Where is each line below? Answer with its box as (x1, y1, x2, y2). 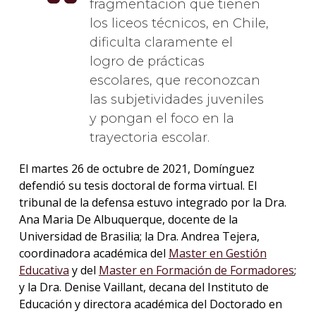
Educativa (18, 262, 69, 278)
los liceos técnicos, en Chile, (89, 15, 269, 31)
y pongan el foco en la (89, 110, 234, 126)
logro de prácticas (89, 53, 205, 69)
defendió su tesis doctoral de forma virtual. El (18, 177, 257, 193)
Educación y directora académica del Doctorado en (18, 296, 282, 312)
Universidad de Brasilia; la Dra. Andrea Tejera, (18, 228, 260, 244)
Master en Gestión (168, 245, 267, 261)
